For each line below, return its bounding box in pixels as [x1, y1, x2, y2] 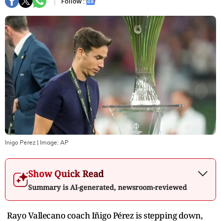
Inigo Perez [5, 139, 36, 146]
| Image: [36, 139, 60, 146]
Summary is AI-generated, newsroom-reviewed [28, 182, 187, 192]
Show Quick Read [28, 167, 104, 180]
